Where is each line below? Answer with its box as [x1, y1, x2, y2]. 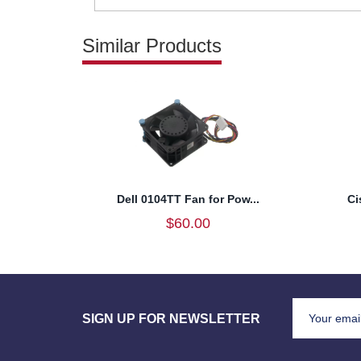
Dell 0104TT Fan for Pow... [116, 192, 259, 205]
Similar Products [82, 34, 222, 56]
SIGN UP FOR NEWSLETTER [82, 310, 260, 326]
